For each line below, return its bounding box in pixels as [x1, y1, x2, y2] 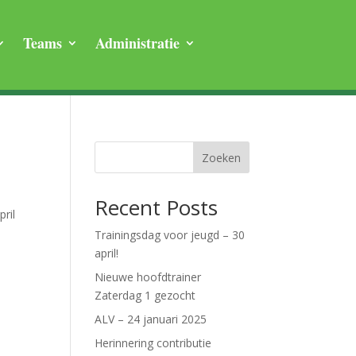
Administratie [95, 32, 180, 53]
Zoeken [201, 149, 241, 165]
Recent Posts [95, 193, 219, 222]
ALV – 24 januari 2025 [95, 311, 207, 327]
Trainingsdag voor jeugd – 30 [95, 227, 246, 242]
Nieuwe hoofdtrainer [95, 269, 202, 284]
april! [95, 246, 119, 261]
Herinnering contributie [95, 335, 212, 350]
